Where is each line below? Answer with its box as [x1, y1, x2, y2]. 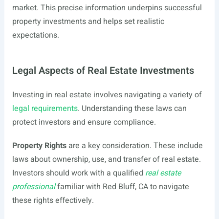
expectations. [12, 29, 59, 41]
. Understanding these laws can [77, 103, 187, 114]
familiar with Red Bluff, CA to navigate [55, 181, 189, 193]
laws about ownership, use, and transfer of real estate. [12, 153, 201, 165]
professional [12, 181, 55, 193]
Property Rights [12, 140, 66, 152]
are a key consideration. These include [66, 140, 203, 152]
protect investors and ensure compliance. [12, 116, 156, 128]
